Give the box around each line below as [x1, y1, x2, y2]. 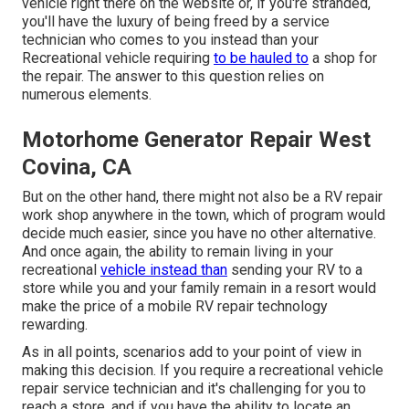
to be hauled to [214, 48, 309, 67]
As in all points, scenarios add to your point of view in [22, 342, 362, 361]
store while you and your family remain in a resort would [22, 278, 376, 297]
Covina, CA [22, 153, 131, 180]
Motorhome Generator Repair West [22, 126, 371, 152]
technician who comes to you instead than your [22, 30, 319, 48]
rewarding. [22, 315, 88, 333]
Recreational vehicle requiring [22, 48, 214, 67]
